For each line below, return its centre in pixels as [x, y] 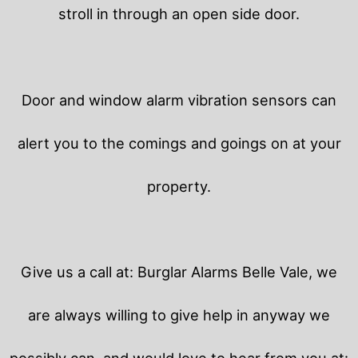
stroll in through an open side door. [179, 14]
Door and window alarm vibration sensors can [179, 99]
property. [179, 186]
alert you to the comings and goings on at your [179, 143]
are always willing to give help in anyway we [179, 314]
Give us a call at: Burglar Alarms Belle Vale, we [179, 271]
